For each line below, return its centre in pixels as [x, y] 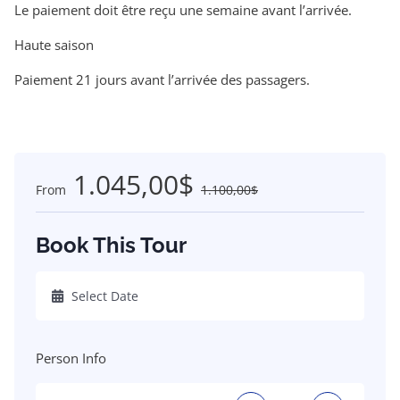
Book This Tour [111, 245]
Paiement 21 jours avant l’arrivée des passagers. [162, 79]
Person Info [71, 358]
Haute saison [54, 44]
